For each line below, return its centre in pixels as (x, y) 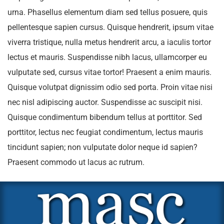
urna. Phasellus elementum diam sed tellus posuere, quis (107, 12)
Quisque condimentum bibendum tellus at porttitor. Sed (105, 117)
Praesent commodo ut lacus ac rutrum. (76, 162)
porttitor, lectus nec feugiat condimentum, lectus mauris (105, 132)
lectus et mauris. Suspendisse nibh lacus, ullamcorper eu (107, 57)
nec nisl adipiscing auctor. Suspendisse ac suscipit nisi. (105, 102)
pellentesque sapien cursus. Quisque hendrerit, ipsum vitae (110, 27)
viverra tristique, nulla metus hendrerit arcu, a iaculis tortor (109, 42)
